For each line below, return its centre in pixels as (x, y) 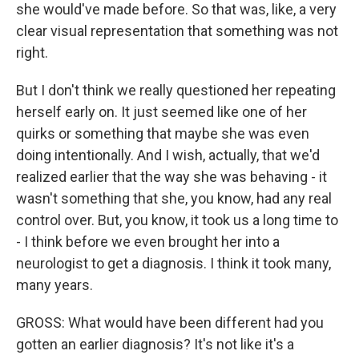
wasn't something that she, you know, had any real (174, 199)
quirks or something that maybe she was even (163, 134)
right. (32, 53)
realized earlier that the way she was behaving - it (171, 177)
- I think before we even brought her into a (148, 242)
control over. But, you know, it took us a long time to (177, 220)
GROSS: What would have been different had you (170, 323)
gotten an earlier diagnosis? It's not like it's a (155, 345)
